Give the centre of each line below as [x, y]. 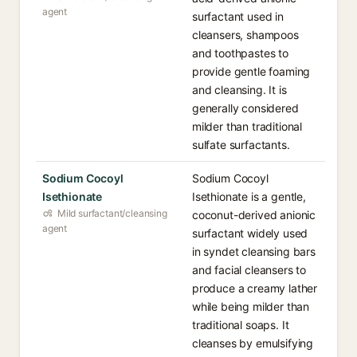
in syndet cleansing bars [254, 251]
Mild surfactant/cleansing [112, 213]
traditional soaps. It [241, 325]
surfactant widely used [250, 233]
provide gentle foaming [251, 71]
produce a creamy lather [255, 288]
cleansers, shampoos [245, 35]
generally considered [245, 108]
